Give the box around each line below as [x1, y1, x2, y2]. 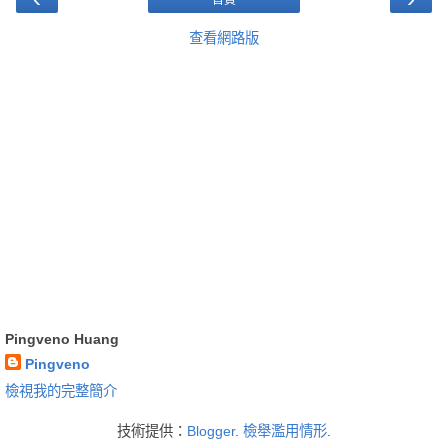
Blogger [187, 422, 235, 439]
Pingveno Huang [5, 330, 119, 347]
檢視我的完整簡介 [5, 382, 117, 399]
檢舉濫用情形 [243, 422, 327, 439]
